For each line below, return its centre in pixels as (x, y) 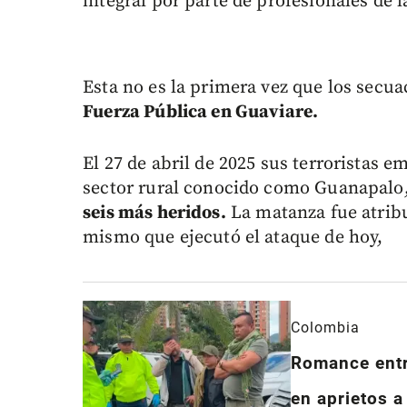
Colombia (325, 328)
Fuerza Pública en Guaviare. (201, 112)
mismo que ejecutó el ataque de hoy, (233, 237)
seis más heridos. (154, 213)
